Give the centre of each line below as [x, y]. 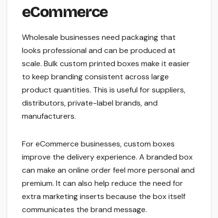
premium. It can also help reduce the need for [102, 183]
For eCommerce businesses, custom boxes [98, 144]
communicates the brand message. [84, 209]
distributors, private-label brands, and [90, 103]
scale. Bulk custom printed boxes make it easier [106, 63]
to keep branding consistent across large [95, 76]
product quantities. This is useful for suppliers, [104, 90]
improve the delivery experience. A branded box [107, 157]
